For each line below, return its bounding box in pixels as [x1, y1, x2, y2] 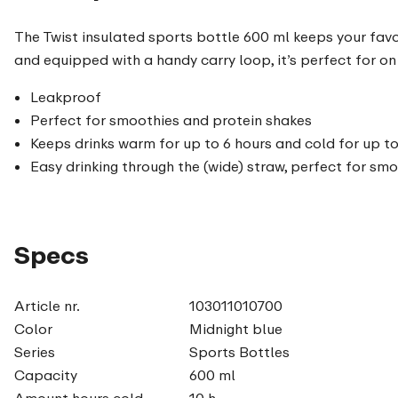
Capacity [14, 365, 77, 384]
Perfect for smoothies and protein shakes [30, 110, 312, 129]
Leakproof [30, 87, 101, 106]
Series [14, 342, 55, 361]
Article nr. [14, 296, 80, 314]
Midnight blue [188, 319, 283, 338]
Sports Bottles [188, 342, 290, 361]
